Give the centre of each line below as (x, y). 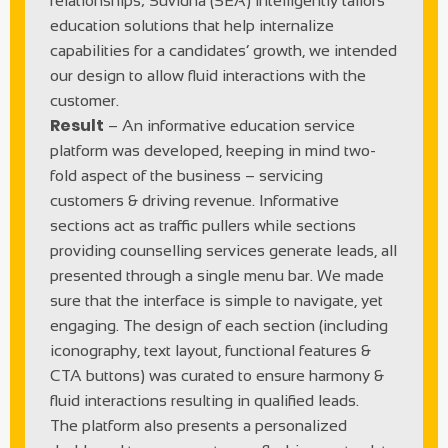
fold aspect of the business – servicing (186, 175)
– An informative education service (229, 125)
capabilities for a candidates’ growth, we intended (223, 50)
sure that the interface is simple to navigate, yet (216, 300)
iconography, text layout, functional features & (210, 350)
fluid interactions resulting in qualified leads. (204, 400)
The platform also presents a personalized (198, 425)
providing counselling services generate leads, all (223, 250)
